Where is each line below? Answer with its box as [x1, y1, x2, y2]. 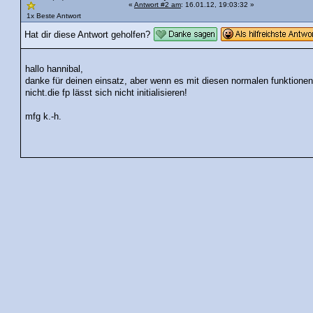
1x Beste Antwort [27, 12, 81, 20]
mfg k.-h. [25, 111, 62, 122]
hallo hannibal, [25, 64, 84, 74]
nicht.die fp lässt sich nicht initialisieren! [25, 87, 188, 98]
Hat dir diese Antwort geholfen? [24, 30, 150, 41]
